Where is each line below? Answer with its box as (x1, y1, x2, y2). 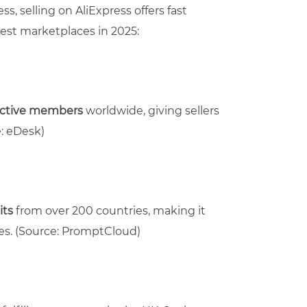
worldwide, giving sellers (83, 103, 219, 117)
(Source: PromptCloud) (15, 224, 140, 238)
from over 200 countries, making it (13, 204, 206, 217)
